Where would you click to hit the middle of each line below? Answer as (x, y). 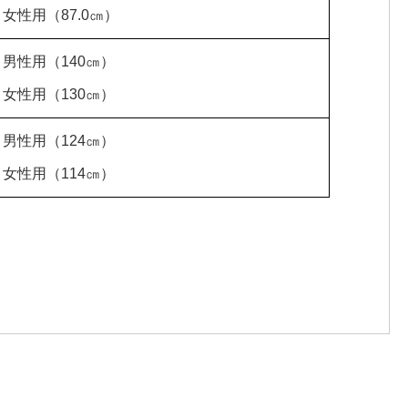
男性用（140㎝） (59, 61)
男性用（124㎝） (59, 141)
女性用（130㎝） (59, 94)
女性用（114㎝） (59, 173)
